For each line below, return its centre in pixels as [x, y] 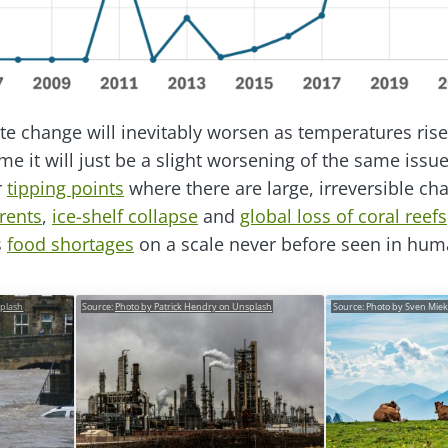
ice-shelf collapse [125, 216]
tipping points [65, 188]
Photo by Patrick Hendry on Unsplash [193, 306]
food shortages [70, 244]
